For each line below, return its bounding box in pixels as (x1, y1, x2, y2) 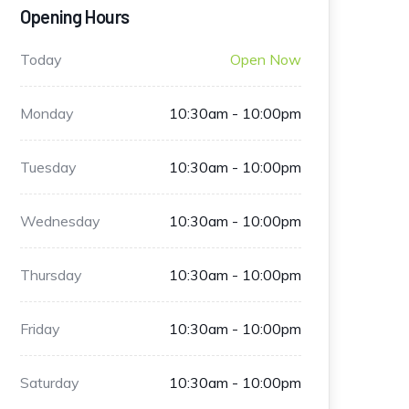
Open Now (229, 50, 301, 68)
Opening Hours (20, 5, 130, 27)
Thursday (20, 266, 82, 284)
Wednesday (20, 212, 100, 230)
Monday (20, 104, 74, 122)
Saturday (20, 373, 79, 392)
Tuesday (20, 158, 77, 176)
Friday (20, 320, 60, 338)
